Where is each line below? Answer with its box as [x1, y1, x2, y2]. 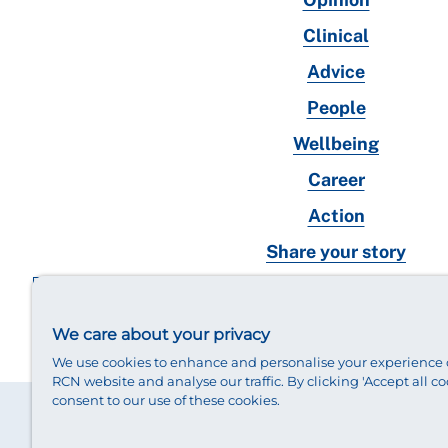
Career [307, 169, 365, 191]
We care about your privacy [52, 325, 270, 344]
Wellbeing [293, 133, 379, 155]
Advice [307, 61, 365, 83]
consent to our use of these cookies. [52, 392, 280, 408]
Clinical [303, 25, 369, 47]
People [306, 97, 366, 119]
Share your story [266, 241, 406, 263]
